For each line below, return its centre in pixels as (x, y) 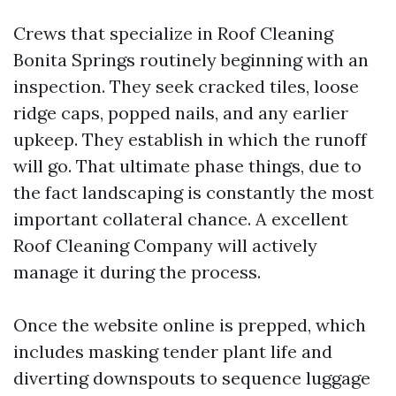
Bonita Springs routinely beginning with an (191, 60)
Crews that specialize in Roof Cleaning (173, 33)
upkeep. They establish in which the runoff (190, 139)
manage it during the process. (137, 272)
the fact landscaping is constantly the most (194, 192)
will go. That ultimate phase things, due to (187, 166)
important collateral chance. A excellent (181, 219)
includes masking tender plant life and (173, 351)
